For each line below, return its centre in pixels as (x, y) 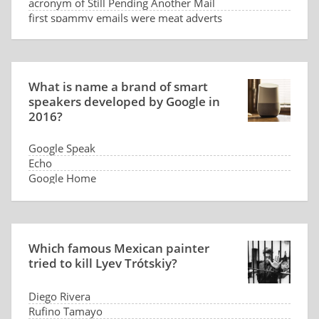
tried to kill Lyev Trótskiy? (103, 263)
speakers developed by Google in (124, 101)
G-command (59, 193)
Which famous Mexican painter (119, 248)
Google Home (62, 178)
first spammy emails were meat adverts (125, 18)
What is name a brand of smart (118, 87)
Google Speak (62, 148)
